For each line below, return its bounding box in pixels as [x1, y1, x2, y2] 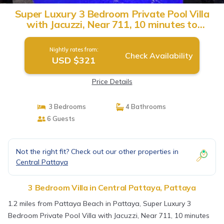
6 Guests [45, 114, 75, 122]
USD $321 [52, 54, 96, 66]
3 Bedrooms [45, 102, 86, 110]
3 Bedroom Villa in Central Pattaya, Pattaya [28, 182, 196, 192]
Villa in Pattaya [77, 39, 147, 51]
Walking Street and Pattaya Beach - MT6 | [14, 28, 209, 41]
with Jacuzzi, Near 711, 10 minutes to [26, 18, 197, 30]
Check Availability [124, 50, 193, 60]
